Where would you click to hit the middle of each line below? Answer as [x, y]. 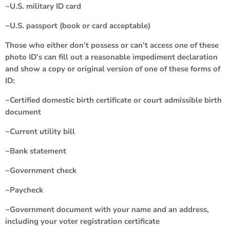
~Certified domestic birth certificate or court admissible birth [113, 100]
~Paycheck [24, 190]
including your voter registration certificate [82, 221]
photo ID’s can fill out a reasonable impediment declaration [111, 57]
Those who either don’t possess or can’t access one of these [112, 45]
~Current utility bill [40, 131]
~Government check [41, 170]
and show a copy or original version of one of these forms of [113, 69]
